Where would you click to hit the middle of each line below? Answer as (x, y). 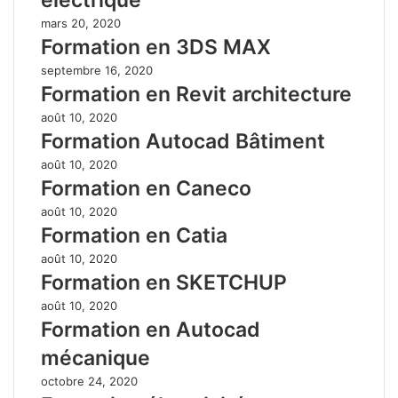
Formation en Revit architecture (196, 94)
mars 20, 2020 (81, 23)
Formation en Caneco (146, 188)
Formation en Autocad (151, 329)
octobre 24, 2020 (89, 381)
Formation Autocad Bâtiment (183, 141)
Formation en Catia (134, 235)
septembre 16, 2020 (97, 70)
